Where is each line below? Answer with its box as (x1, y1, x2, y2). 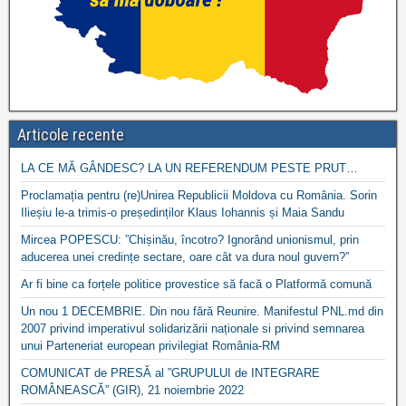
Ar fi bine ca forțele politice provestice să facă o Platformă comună (21, 277, 372, 292)
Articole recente (17, 125, 124, 145)
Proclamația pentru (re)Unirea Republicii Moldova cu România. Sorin (21, 188, 377, 203)
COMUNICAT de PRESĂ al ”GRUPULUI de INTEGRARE (21, 366, 320, 381)
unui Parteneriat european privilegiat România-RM (21, 339, 280, 353)
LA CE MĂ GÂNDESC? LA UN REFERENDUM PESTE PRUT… (21, 161, 358, 176)
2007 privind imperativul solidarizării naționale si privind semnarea (21, 322, 364, 336)
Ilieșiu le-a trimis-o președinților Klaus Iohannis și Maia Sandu (21, 206, 344, 220)
